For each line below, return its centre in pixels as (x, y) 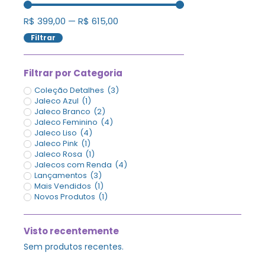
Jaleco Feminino (66, 122)
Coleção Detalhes (69, 90)
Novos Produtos (65, 196)
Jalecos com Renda (73, 164)
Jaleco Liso (56, 132)
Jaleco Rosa (58, 154)
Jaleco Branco (62, 111)
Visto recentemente (71, 231)
